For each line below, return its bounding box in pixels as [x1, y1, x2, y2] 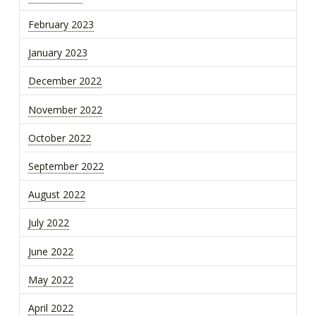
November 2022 [28, 102, 102, 116]
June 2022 [28, 244, 73, 258]
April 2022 [28, 300, 73, 315]
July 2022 [28, 216, 69, 230]
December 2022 [28, 74, 102, 88]
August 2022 [28, 188, 85, 202]
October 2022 [28, 130, 91, 145]
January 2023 [28, 46, 87, 60]
